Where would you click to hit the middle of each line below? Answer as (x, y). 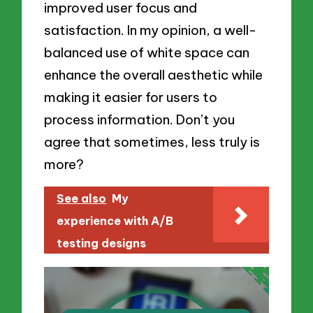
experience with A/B (115, 220)
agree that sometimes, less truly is (152, 142)
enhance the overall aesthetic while (154, 75)
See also (82, 198)
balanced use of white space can (147, 53)
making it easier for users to (131, 97)
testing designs (102, 243)
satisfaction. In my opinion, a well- (151, 30)
